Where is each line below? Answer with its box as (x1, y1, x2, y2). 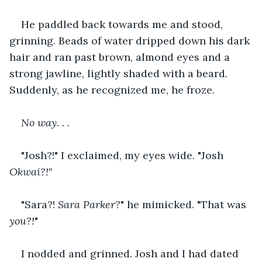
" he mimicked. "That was (120, 197, 249, 211)
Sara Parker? (58, 197, 120, 211)
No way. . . (21, 115, 70, 129)
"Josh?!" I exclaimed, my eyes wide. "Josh (21, 148, 226, 162)
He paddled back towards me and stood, (21, 17, 226, 31)
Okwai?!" (9, 164, 52, 178)
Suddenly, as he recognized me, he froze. (9, 82, 215, 96)
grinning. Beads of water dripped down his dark (9, 33, 253, 47)
